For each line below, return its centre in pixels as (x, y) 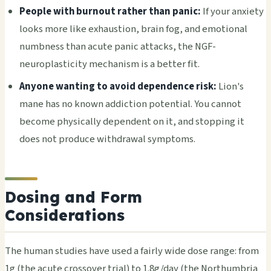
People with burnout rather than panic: (110, 12)
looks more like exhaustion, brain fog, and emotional (133, 29)
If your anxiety (232, 12)
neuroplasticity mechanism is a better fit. (109, 64)
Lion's (230, 87)
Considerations (65, 215)
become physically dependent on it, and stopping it (132, 122)
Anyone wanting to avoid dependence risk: (118, 87)
